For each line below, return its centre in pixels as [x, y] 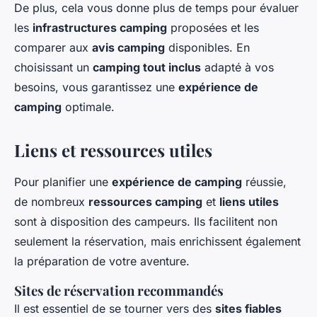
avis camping [128, 48]
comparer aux [53, 48]
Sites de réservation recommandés [119, 291]
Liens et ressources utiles [113, 150]
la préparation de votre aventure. [102, 261]
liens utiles [249, 202]
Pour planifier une [63, 182]
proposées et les [213, 28]
